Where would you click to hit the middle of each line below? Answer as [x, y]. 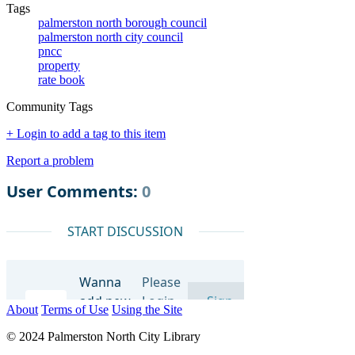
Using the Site [147, 309]
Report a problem [50, 160]
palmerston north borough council [122, 22]
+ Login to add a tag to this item [86, 133]
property [59, 65]
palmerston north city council [111, 36]
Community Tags [50, 106]
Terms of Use [75, 309]
